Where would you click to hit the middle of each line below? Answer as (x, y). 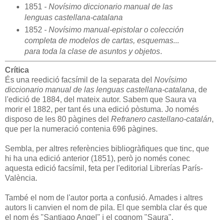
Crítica (17, 70)
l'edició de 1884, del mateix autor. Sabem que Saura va (101, 100)
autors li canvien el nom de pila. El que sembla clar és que (106, 208)
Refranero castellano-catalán (161, 119)
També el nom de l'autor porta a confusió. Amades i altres (104, 198)
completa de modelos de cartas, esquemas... (102, 41)
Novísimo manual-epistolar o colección (116, 30)
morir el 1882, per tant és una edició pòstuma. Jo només (102, 110)
